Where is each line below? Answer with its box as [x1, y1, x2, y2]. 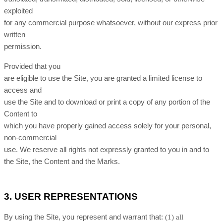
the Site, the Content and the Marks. [4, 158, 120, 166]
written [4, 31, 25, 39]
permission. [4, 43, 42, 51]
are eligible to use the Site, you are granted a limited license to [4, 74, 202, 82]
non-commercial [4, 134, 56, 142]
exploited [4, 7, 33, 15]
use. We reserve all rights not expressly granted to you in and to [4, 146, 209, 154]
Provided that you [4, 62, 60, 70]
